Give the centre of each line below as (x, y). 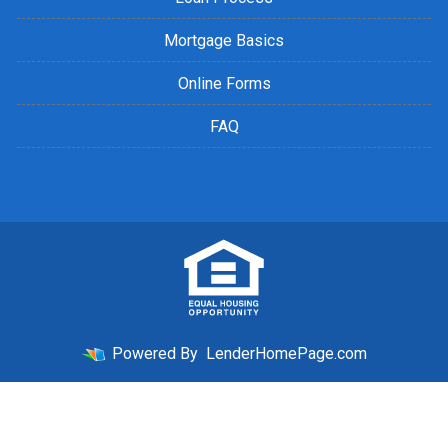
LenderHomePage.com (286, 354)
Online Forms (224, 84)
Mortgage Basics (224, 41)
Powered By (155, 354)
